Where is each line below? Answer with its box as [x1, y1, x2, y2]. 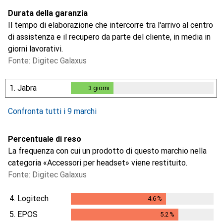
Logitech [17, 193, 49, 203]
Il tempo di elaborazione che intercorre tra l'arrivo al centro [8, 20, 213, 30]
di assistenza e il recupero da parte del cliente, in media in [8, 32, 211, 42]
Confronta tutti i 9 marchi [8, 106, 97, 116]
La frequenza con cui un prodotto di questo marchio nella [8, 146, 207, 156]
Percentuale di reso [8, 134, 81, 144]
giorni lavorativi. [8, 44, 63, 54]
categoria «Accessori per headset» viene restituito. [8, 158, 187, 167]
